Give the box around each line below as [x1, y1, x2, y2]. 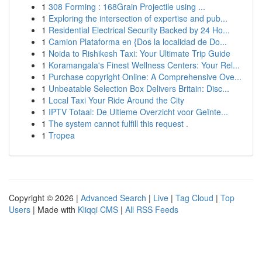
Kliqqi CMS [78, 204, 118, 215]
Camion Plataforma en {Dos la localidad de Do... [49, 36, 227, 47]
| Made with [30, 204, 78, 215]
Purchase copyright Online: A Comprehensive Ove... [49, 71, 242, 82]
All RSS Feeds [125, 204, 178, 215]
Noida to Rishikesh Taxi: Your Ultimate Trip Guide [49, 47, 230, 59]
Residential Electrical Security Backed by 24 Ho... [49, 24, 230, 36]
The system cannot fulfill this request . [49, 118, 188, 129]
